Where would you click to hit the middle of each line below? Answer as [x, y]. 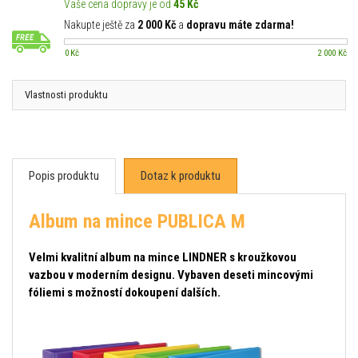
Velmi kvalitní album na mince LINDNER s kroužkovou [163, 257]
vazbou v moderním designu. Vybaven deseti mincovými [171, 275]
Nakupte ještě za [101, 25]
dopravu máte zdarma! [240, 25]
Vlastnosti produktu [66, 95]
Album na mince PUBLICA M [137, 221]
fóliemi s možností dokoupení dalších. [125, 292]
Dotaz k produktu [181, 176]
